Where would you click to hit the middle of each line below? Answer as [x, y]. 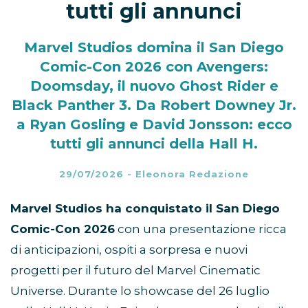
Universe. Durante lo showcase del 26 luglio [140, 290]
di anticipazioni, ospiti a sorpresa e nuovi [129, 249]
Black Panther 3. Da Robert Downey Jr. [154, 105]
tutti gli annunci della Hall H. [154, 143]
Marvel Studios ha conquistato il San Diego [145, 208]
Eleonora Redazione [192, 174]
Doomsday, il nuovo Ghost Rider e [154, 86]
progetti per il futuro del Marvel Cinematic [135, 270]
